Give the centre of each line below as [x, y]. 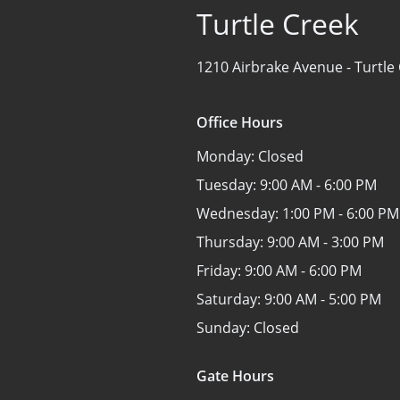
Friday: [221, 271]
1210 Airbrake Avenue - [275, 67]
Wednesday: [239, 213]
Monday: [227, 156]
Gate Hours [235, 376]
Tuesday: [228, 185]
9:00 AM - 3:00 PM [325, 242]
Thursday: [232, 242]
